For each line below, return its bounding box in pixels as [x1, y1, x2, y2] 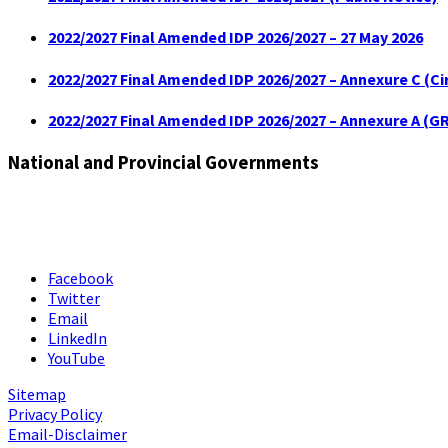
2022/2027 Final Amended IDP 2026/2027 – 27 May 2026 [48, 27, 423, 48]
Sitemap [8, 384, 66, 404]
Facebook [48, 268, 113, 288]
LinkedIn [48, 328, 107, 348]
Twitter [48, 288, 100, 308]
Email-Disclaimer [8, 424, 127, 444]
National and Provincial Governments [8, 151, 319, 175]
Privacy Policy [8, 404, 102, 424]
